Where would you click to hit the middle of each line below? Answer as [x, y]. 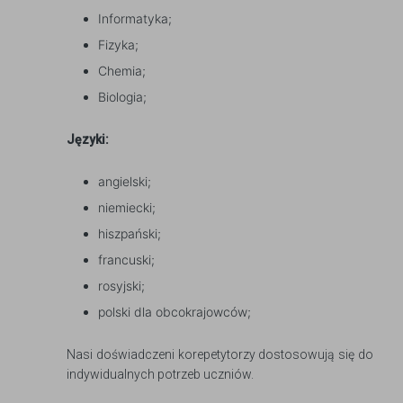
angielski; [125, 181]
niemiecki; [127, 207]
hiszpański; [130, 233]
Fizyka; [118, 45]
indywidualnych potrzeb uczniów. [160, 374]
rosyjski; [121, 286]
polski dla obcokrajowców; [175, 312]
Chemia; [122, 71]
